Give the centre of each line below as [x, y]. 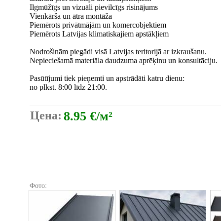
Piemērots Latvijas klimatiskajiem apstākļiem [99, 34]
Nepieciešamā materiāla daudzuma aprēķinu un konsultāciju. [124, 60]
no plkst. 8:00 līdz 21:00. [68, 87]
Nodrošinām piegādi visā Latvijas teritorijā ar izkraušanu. [118, 52]
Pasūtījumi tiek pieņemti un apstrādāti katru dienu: [107, 78]
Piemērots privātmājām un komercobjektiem [98, 25]
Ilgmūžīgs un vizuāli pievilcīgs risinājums [94, 7]
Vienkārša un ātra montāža [71, 16]
